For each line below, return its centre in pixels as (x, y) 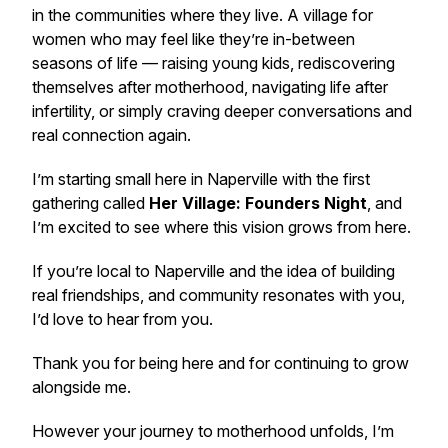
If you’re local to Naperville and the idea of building (213, 271)
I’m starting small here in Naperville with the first (201, 179)
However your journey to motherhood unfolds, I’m (213, 431)
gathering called (90, 203)
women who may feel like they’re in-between (193, 39)
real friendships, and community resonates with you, (218, 295)
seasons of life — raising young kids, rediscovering (213, 63)
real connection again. (111, 135)
